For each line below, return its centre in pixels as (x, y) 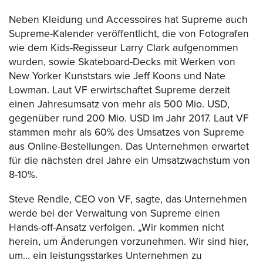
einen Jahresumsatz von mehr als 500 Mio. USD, (119, 104)
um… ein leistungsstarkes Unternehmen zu (105, 255)
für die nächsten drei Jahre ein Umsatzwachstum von (129, 161)
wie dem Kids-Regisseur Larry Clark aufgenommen (124, 48)
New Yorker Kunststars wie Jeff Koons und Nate (117, 76)
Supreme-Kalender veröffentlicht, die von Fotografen (129, 34)
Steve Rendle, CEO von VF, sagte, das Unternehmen (128, 199)
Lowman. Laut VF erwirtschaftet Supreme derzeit (119, 90)
